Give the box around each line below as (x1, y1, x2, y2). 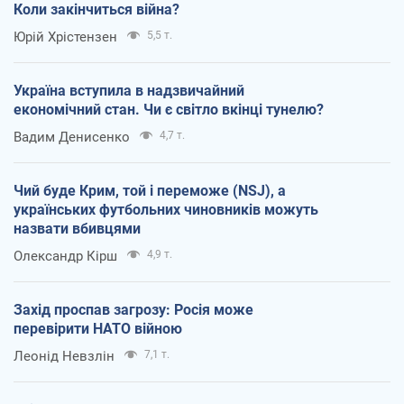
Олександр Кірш (14, 247, 117, 264)
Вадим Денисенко (14, 128, 130, 145)
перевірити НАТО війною (14, 319, 182, 337)
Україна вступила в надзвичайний (14, 81, 244, 99)
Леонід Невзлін (14, 347, 115, 364)
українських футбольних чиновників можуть (14, 200, 318, 218)
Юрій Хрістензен (14, 28, 117, 45)
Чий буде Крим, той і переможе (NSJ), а (14, 181, 286, 199)
